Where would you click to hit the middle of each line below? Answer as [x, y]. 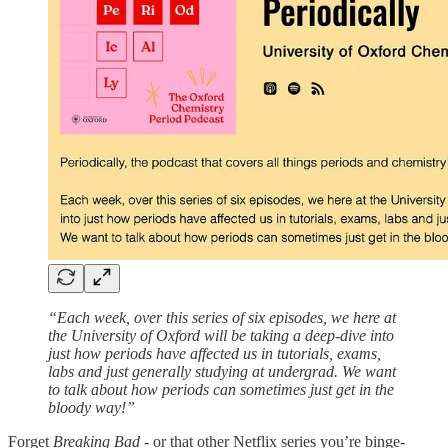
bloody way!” [91, 408]
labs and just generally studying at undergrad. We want [222, 372]
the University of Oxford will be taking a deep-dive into [221, 336]
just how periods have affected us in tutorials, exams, [214, 354]
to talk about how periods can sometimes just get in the [221, 390]
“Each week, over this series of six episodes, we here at [222, 318]
